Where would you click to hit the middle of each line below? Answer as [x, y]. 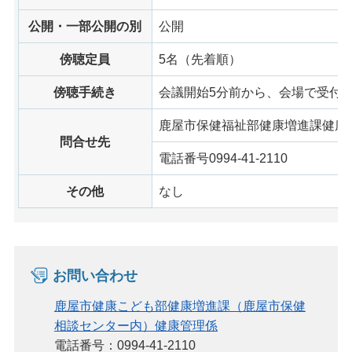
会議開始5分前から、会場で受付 [250, 92]
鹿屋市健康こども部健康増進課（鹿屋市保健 [180, 306]
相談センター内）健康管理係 [136, 325]
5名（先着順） [200, 59]
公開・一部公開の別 [85, 26]
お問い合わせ [95, 275]
